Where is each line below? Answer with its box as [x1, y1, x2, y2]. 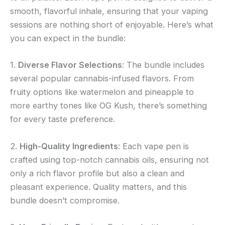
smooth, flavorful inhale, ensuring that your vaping [10, 6, 208, 16]
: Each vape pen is [118, 141, 189, 151]
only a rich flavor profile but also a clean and [10, 168, 184, 178]
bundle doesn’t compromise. [10, 195, 120, 205]
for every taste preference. [10, 114, 115, 125]
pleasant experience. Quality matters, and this [10, 181, 187, 192]
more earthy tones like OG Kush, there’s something [10, 100, 207, 111]
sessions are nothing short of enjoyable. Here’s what [10, 20, 213, 30]
